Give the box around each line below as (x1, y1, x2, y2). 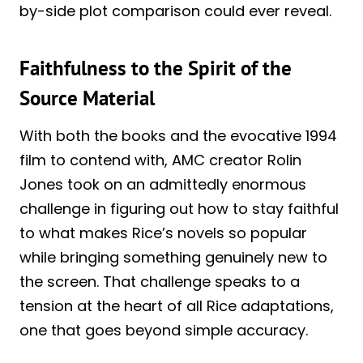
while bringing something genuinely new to (19, 246, 327, 267)
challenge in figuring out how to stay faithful (19, 198, 339, 219)
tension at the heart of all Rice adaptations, (19, 295, 334, 316)
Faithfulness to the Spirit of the (19, 55, 292, 82)
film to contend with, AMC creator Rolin (19, 149, 301, 170)
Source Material (19, 85, 155, 112)
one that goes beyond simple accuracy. (19, 319, 308, 340)
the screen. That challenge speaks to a (19, 271, 300, 292)
